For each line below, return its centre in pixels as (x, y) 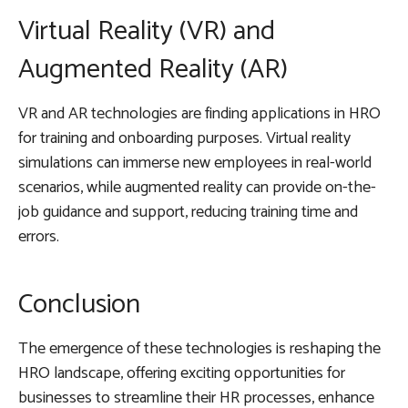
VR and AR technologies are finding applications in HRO (199, 113)
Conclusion (79, 304)
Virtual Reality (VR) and (147, 31)
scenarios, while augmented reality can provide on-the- (197, 187)
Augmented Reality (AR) (153, 69)
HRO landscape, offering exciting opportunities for (182, 373)
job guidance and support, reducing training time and (188, 212)
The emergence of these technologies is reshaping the (199, 348)
